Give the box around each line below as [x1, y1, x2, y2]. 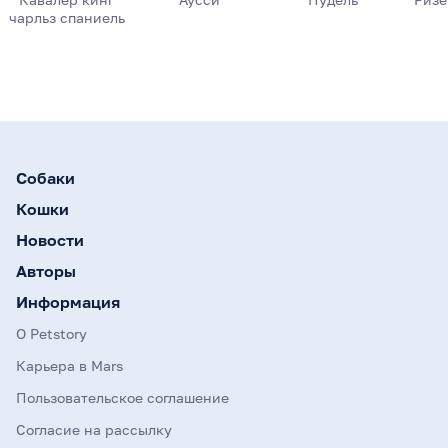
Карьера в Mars [16, 357, 123, 375]
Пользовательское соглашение [16, 389, 229, 407]
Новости [16, 230, 84, 251]
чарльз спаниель [8, 9, 125, 27]
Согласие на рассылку [16, 421, 172, 439]
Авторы [16, 261, 76, 282]
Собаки [16, 168, 75, 189]
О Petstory [16, 325, 87, 343]
